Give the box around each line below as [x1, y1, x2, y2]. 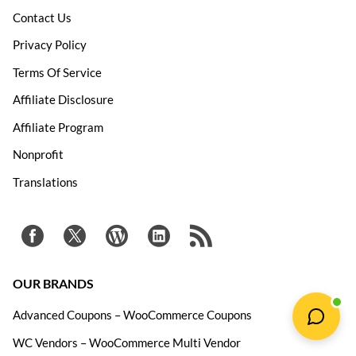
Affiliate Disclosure [13, 92, 114, 106]
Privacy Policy [13, 37, 87, 52]
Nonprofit [13, 147, 64, 161]
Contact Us [13, 10, 72, 25]
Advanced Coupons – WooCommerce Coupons [13, 308, 252, 323]
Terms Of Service [13, 64, 102, 79]
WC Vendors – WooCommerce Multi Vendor [13, 335, 241, 350]
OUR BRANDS [13, 275, 94, 291]
